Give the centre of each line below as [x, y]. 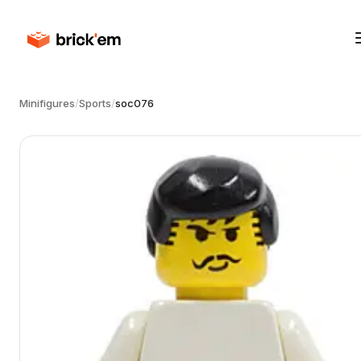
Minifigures [47, 103]
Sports [95, 103]
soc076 [135, 103]
